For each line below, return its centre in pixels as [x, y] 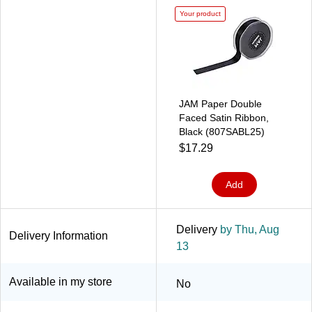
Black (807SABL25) [222, 131]
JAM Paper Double [220, 103]
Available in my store [61, 281]
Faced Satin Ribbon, [224, 117]
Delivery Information [58, 235]
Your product [200, 13]
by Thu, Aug [248, 229]
